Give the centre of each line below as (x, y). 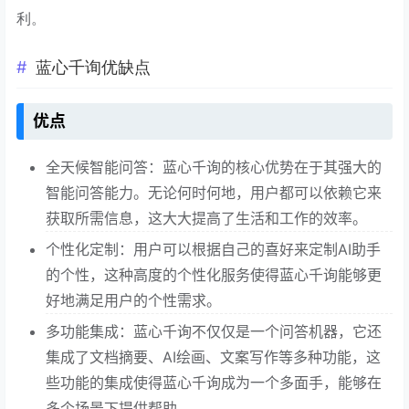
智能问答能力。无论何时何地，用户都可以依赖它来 (214, 192)
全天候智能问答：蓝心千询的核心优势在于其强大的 (214, 167)
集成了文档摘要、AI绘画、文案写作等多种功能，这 (213, 357)
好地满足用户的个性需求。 (133, 300)
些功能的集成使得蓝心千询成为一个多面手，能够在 (214, 382)
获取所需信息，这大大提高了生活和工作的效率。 (206, 218)
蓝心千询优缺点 (93, 67)
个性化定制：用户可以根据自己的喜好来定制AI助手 (213, 249)
